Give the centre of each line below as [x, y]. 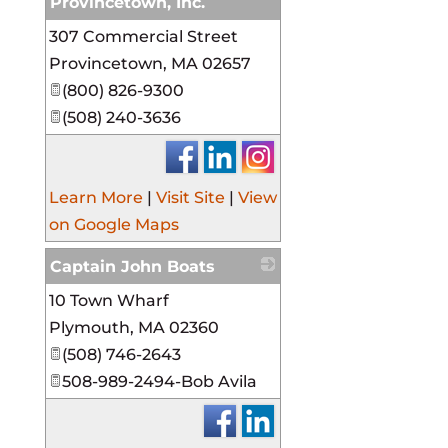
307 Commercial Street [143, 37]
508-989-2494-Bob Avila [159, 382]
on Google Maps [113, 225]
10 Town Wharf [108, 301]
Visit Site [190, 198]
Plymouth [89, 328]
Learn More [95, 198]
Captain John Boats [132, 267]
